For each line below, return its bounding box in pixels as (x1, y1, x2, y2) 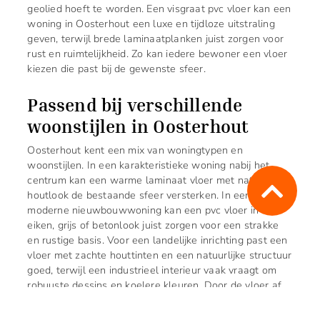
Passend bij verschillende (27, 94, 243, 116)
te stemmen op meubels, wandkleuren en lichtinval (27, 292, 269, 307)
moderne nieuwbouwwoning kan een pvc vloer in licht (27, 202, 282, 217)
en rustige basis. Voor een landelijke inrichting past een (27, 232, 288, 247)
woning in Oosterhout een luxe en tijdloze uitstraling (27, 16, 275, 31)
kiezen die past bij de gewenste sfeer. (27, 61, 206, 76)
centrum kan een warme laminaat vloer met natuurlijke (27, 172, 287, 187)
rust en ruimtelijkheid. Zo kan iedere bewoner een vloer (27, 46, 288, 61)
